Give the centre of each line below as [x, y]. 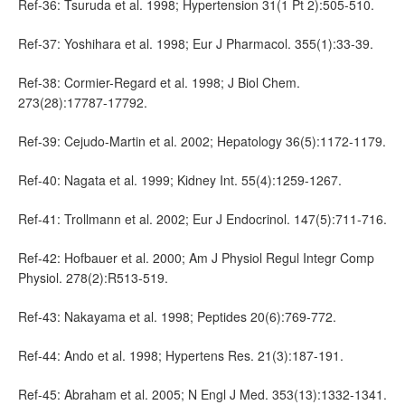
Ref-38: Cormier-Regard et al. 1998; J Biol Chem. [159, 82]
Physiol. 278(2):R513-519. [93, 277]
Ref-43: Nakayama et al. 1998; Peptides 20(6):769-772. [177, 316]
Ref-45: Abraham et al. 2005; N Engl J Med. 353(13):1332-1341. [202, 394]
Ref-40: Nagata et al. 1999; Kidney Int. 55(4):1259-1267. [180, 179]
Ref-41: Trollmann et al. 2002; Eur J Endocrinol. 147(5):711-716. [202, 218]
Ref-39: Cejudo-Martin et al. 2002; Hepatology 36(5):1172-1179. [202, 141]
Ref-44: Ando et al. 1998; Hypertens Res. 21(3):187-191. [181, 355]
